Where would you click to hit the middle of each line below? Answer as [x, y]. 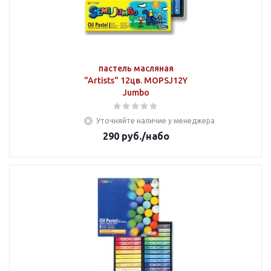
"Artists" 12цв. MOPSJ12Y [136, 80]
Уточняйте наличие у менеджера [155, 121]
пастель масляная [136, 68]
